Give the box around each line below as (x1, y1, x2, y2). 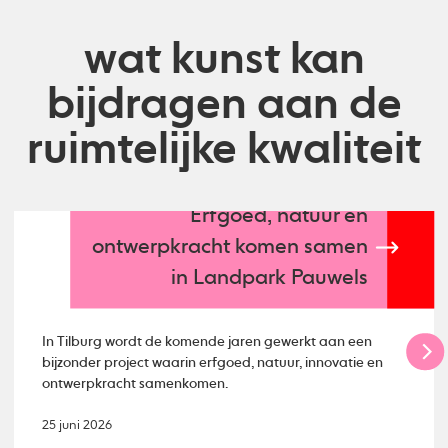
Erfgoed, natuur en (190, 206, 369, 228)
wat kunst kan (83, 38, 365, 84)
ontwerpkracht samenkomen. (42, 377, 229, 392)
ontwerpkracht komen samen (92, 237, 369, 259)
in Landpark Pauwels (171, 268, 369, 290)
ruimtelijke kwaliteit (27, 128, 421, 174)
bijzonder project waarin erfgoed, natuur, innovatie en (42, 356, 384, 371)
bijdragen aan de (46, 83, 402, 129)
